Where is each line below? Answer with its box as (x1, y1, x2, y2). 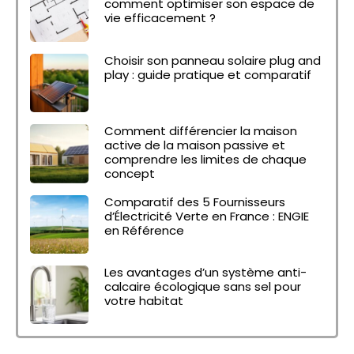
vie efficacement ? (104, 9, 217, 27)
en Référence (104, 221, 185, 239)
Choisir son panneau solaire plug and (104, 51, 322, 69)
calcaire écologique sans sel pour (104, 277, 302, 295)
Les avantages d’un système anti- (104, 263, 307, 281)
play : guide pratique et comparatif (104, 66, 312, 83)
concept (104, 165, 156, 183)
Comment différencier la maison (104, 122, 298, 140)
